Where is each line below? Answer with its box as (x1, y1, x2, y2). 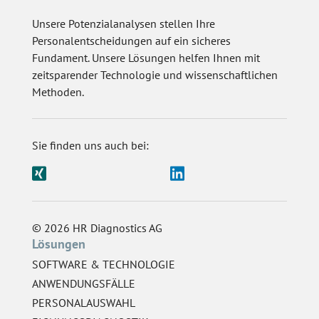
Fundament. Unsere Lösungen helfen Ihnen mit (32, 51, 260, 66)
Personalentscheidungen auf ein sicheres (32, 33, 231, 48)
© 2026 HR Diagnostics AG (32, 220, 162, 235)
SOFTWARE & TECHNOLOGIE (32, 256, 175, 271)
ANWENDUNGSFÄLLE (32, 276, 135, 291)
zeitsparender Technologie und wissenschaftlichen (32, 68, 278, 83)
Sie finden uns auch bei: (32, 138, 149, 153)
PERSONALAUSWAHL (32, 295, 135, 310)
